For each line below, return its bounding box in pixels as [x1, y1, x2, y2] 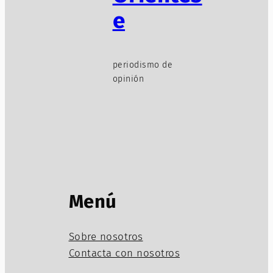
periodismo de [112, 59, 173, 70]
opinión [112, 73, 144, 84]
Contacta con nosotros [68, 246, 180, 260]
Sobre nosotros [68, 230, 143, 243]
